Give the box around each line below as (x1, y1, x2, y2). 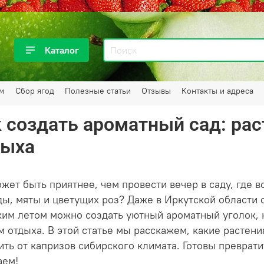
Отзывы (141, 85, 171, 97)
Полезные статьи (65, 85, 131, 97)
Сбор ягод (15, 85, 54, 97)
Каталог (45, 44, 79, 57)
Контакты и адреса (181, 85, 253, 97)
